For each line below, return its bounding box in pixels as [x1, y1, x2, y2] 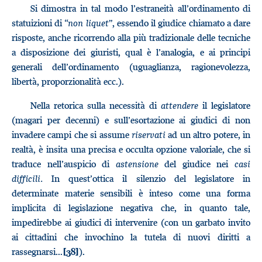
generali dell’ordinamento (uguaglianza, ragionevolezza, [12, 61, 250, 73]
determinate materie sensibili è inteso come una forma [12, 187, 250, 199]
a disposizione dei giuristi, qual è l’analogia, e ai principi [12, 46, 250, 58]
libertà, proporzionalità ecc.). [12, 75, 124, 87]
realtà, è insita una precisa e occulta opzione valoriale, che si [12, 143, 250, 155]
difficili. [12, 173, 43, 184]
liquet [85, 17, 109, 29]
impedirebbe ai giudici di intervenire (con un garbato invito [12, 216, 250, 228]
